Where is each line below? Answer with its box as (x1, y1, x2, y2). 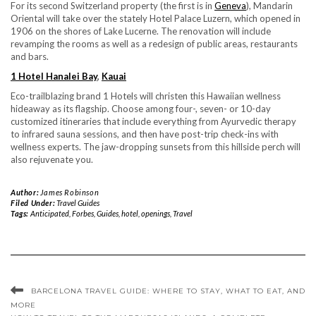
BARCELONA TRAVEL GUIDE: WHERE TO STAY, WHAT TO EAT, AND (31, 286, 305, 296)
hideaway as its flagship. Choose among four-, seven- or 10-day (11, 102, 271, 114)
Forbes (71, 208, 94, 218)
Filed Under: (11, 197, 56, 207)
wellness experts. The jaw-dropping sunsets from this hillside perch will (11, 140, 300, 152)
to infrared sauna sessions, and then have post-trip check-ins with (11, 128, 279, 140)
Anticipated (30, 208, 69, 218)
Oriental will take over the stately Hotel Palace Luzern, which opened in (11, 12, 300, 24)
